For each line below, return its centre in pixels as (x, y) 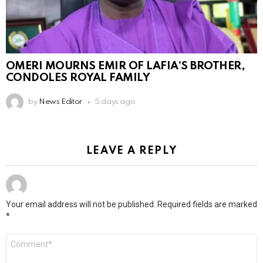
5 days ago (115, 102)
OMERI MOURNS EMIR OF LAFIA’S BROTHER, (125, 66)
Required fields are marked (207, 205)
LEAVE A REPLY (131, 151)
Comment (25, 238)
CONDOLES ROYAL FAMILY (78, 78)
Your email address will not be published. (81, 205)
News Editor (60, 102)
